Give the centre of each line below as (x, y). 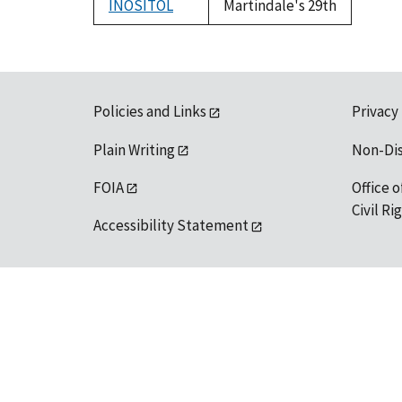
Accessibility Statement (171, 226)
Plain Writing (134, 149)
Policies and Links (150, 112)
